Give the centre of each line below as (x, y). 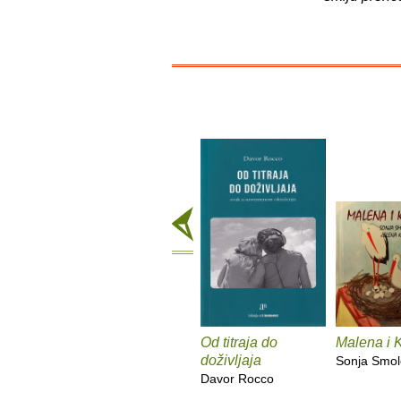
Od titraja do (239, 343)
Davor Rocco (237, 379)
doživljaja (231, 361)
